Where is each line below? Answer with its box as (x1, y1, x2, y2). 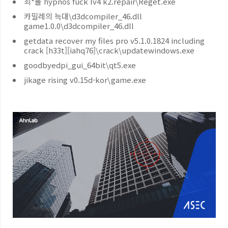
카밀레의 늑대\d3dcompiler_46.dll (24, 11, 142, 21)
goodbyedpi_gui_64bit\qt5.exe (24, 60, 136, 70)
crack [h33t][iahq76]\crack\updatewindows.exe (24, 45, 194, 55)
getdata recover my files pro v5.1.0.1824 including (24, 35, 205, 46)
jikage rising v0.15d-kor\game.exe (24, 74, 146, 85)
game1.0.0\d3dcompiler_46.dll (24, 20, 134, 31)
